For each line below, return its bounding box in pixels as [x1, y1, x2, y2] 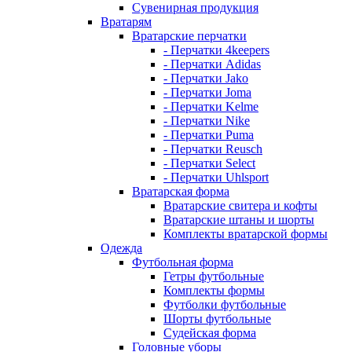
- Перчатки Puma [163, 128, 254, 142]
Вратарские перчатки [132, 29, 247, 43]
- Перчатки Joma [163, 86, 251, 100]
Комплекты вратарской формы [163, 227, 328, 241]
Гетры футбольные [163, 269, 264, 284]
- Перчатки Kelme [163, 100, 258, 114]
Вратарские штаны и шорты [163, 213, 314, 227]
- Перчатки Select [163, 156, 255, 170]
